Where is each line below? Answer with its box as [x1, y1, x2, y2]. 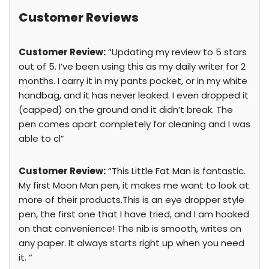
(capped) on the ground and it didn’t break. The [19, 103, 233, 116]
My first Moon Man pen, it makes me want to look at [19, 179, 249, 192]
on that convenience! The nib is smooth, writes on [19, 222, 241, 235]
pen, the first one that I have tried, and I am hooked [19, 208, 249, 220]
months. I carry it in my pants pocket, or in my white [19, 74, 247, 87]
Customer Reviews [19, 9, 139, 26]
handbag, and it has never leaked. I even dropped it [19, 89, 249, 101]
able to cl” [19, 132, 64, 145]
